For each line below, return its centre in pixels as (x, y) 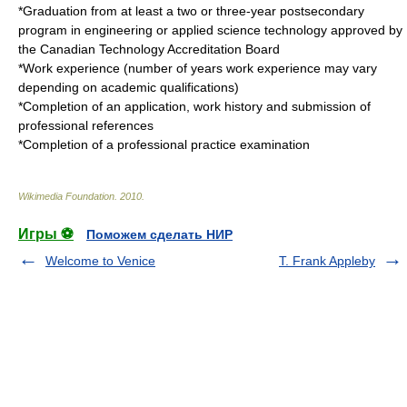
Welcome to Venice (100, 261)
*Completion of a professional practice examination (164, 144)
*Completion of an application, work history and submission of (194, 106)
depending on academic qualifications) (129, 87)
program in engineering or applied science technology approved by (210, 30)
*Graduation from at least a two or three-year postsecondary (191, 11)
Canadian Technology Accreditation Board (160, 49)
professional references (86, 125)
